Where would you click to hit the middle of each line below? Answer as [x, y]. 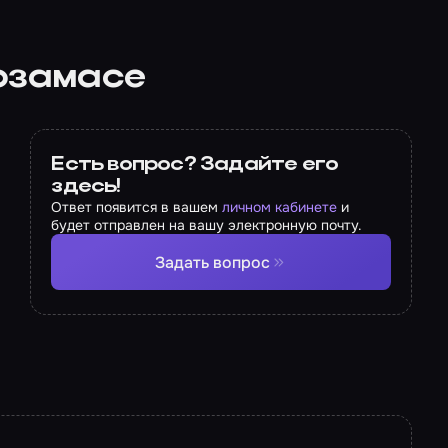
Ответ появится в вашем [137, 207]
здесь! [86, 187]
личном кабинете [280, 207]
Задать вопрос [213, 262]
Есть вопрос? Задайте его [195, 165]
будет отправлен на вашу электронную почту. [207, 225]
